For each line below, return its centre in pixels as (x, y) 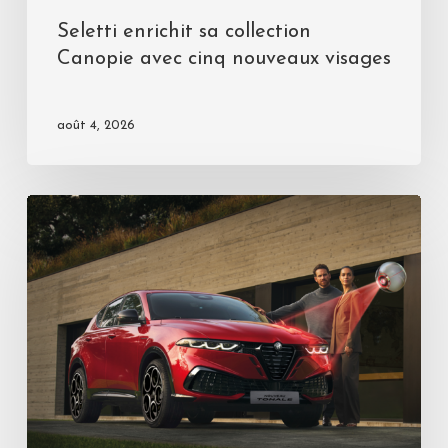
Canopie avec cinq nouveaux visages (223, 59)
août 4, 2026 (95, 126)
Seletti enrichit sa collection (183, 32)
